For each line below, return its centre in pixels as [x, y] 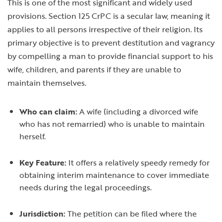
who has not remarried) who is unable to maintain [112, 124]
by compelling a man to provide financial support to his [110, 56]
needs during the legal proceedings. [85, 188]
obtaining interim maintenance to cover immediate [114, 175]
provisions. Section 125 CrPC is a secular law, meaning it [109, 16]
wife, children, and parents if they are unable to [94, 70]
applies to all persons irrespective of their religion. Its [105, 29]
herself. [32, 137]
